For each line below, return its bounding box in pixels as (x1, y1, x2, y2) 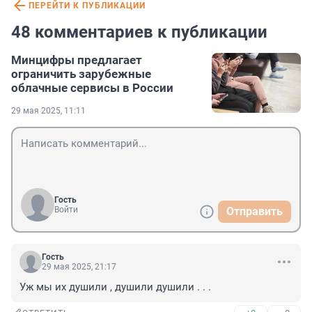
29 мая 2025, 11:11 (11, 106, 86, 116)
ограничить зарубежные (11, 67, 151, 81)
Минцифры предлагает (11, 53, 142, 68)
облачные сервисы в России (11, 81, 173, 95)
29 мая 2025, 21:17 (42, 262, 116, 272)
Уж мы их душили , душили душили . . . (19, 281, 211, 294)
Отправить (226, 205, 283, 219)
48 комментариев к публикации (11, 22, 267, 42)
